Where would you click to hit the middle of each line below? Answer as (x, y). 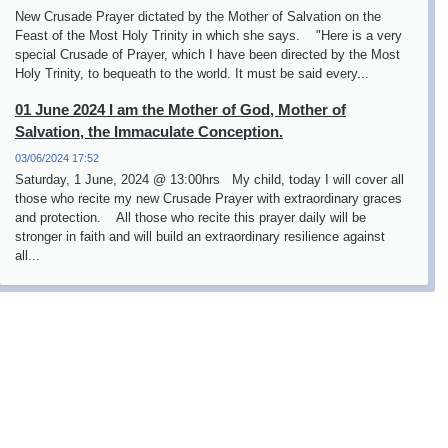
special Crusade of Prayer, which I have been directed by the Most (207, 54)
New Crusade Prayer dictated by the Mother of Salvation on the (198, 16)
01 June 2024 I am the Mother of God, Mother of (180, 109)
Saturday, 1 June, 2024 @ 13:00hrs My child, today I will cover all (209, 179)
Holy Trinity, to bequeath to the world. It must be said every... (192, 73)
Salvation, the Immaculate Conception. (149, 131)
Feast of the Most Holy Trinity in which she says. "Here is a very (208, 35)
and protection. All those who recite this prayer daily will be (190, 217)
